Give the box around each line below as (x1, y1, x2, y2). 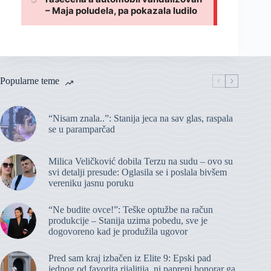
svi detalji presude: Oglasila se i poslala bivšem (48, 167, 227, 178)
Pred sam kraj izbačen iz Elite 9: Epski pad (48, 253, 211, 264)
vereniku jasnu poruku (48, 178, 134, 189)
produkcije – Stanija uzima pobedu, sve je (48, 215, 207, 226)
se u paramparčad (48, 124, 115, 135)
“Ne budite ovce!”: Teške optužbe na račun (48, 204, 213, 215)
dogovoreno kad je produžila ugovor (48, 226, 188, 237)
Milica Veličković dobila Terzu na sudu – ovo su (48, 156, 233, 167)
